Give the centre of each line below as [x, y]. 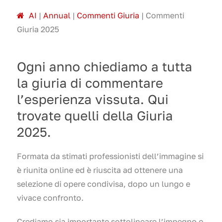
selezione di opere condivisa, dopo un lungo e [104, 184]
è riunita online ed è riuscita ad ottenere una [100, 170]
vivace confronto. [51, 197]
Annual [57, 15]
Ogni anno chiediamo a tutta [105, 66]
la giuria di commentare [90, 83]
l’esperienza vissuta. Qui [93, 99]
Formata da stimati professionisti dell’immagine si [110, 156]
